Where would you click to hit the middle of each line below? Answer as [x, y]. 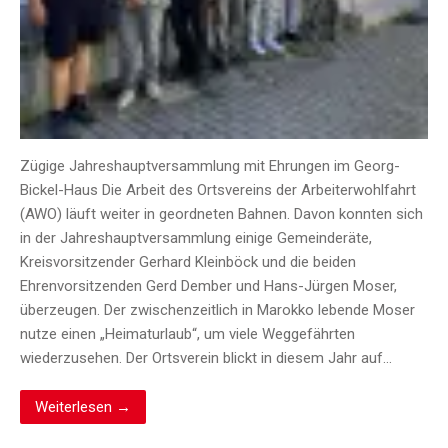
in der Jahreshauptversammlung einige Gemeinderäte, [196, 238]
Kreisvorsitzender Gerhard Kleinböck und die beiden [188, 262]
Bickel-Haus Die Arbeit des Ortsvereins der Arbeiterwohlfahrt [218, 190]
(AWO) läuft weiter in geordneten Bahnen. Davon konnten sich [221, 214]
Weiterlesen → [83, 407]
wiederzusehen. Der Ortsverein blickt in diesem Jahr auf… [206, 358]
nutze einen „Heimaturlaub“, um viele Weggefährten [187, 334]
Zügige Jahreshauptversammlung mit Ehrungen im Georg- [210, 166]
